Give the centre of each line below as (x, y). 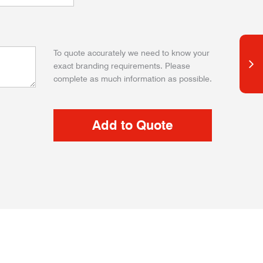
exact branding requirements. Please (122, 66)
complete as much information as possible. (133, 79)
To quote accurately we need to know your (131, 53)
